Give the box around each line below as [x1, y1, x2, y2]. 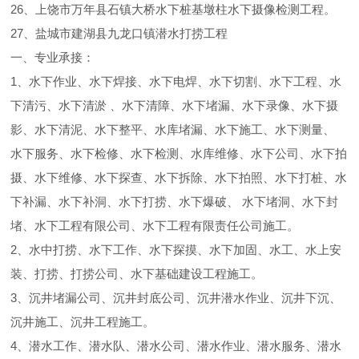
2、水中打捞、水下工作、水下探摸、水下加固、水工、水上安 [10, 243, 342, 256]
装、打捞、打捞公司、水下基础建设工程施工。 [10, 267, 264, 280]
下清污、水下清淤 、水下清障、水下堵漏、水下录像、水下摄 [10, 99, 339, 112]
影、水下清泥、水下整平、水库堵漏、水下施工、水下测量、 [10, 123, 336, 136]
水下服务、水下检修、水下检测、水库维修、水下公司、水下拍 [10, 147, 348, 160]
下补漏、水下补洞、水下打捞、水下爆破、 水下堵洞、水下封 [10, 195, 339, 208]
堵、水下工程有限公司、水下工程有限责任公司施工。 [10, 219, 300, 232]
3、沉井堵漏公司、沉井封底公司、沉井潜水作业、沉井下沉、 [10, 291, 342, 305]
